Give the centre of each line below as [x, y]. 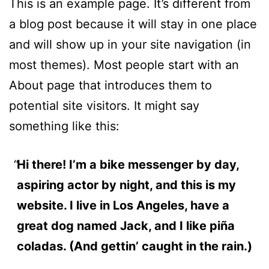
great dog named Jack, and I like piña [125, 226]
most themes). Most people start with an [124, 65]
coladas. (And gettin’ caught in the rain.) [134, 246]
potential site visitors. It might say [104, 106]
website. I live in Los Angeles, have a [123, 205]
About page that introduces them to [110, 85]
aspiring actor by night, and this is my [126, 185]
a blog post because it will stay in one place [133, 24]
